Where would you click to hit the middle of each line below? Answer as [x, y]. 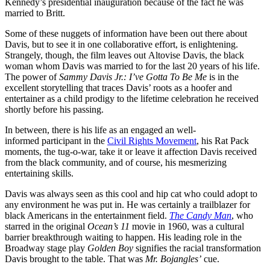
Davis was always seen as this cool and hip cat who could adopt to [131, 193]
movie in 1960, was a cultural [187, 226]
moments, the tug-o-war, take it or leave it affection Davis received [131, 151]
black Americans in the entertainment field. [87, 215]
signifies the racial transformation [197, 248]
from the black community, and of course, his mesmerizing [116, 162]
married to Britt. [35, 13]
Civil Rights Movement [152, 140]
